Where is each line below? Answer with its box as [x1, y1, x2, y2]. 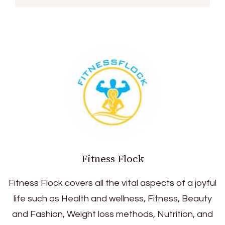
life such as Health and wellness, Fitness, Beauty [13, 193, 212, 203]
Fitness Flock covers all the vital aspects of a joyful [9, 178, 216, 188]
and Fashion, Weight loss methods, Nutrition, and [12, 209, 213, 219]
